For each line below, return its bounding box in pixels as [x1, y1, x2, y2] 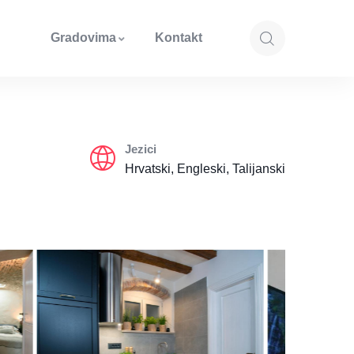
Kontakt [154, 31, 202, 45]
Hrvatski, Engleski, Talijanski [125, 162, 285, 176]
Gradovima [50, 31, 116, 45]
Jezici [125, 142, 156, 156]
